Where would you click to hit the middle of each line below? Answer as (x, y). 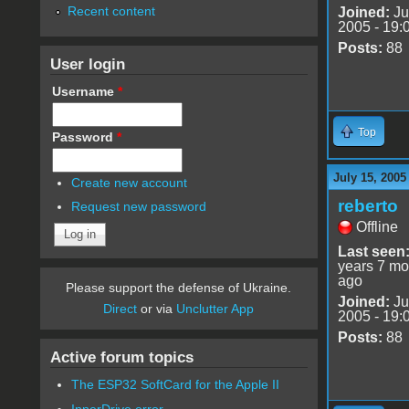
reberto (367, 205)
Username (84, 91)
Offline (377, 226)
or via (157, 309)
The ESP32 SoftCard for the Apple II (176, 385)
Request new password (139, 207)
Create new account (130, 182)
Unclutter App (215, 309)
